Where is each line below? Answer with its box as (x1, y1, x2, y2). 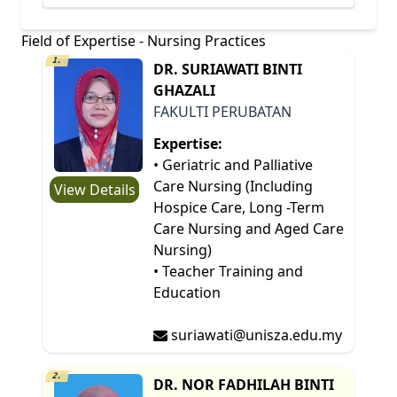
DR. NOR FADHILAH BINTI (153, 374, 335, 394)
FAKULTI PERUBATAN (153, 101, 292, 121)
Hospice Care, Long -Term (153, 197, 325, 217)
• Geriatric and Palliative (153, 154, 314, 175)
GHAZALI (153, 80, 216, 100)
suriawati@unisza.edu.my (167, 324, 343, 345)
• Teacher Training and (153, 261, 304, 281)
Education (153, 282, 222, 302)
